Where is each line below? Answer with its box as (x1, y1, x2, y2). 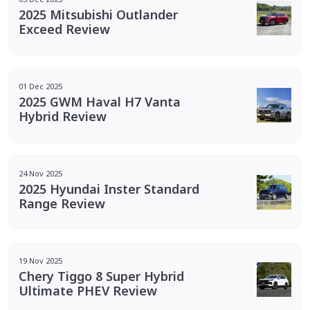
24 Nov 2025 (19, 167, 62, 179)
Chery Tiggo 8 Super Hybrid (19, 267, 184, 284)
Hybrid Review (19, 107, 107, 125)
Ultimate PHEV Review (19, 282, 157, 299)
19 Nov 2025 (19, 255, 62, 266)
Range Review (19, 194, 105, 212)
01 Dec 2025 (19, 80, 62, 91)
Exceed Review (19, 20, 110, 37)
